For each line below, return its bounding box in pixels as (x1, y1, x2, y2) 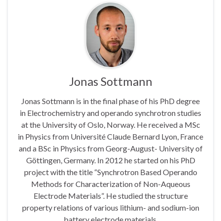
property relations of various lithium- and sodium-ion (22, 202, 199, 212)
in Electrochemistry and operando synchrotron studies (20, 108, 201, 117)
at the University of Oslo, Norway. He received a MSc (21, 119, 200, 129)
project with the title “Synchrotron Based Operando (24, 167, 197, 177)
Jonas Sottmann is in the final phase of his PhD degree (21, 96, 200, 106)
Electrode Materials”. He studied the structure (33, 190, 188, 200)
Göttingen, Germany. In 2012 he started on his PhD (26, 155, 195, 165)
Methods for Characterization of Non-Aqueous (31, 179, 190, 188)
